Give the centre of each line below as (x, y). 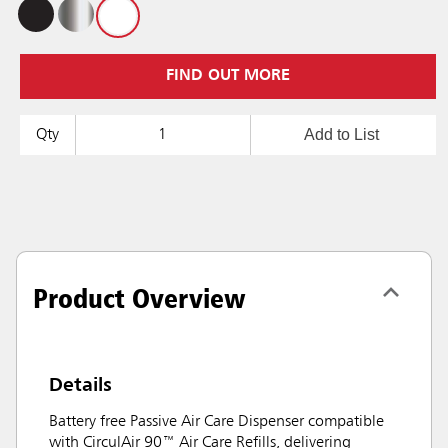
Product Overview (139, 298)
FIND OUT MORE (228, 76)
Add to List (341, 135)
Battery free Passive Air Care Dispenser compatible (216, 422)
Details (80, 386)
